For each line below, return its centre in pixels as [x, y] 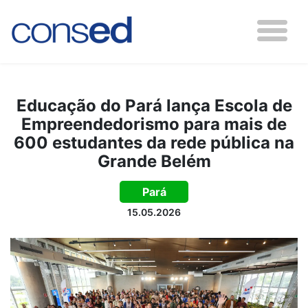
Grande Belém [154, 161]
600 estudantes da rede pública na [154, 143]
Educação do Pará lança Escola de [154, 106]
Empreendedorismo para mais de [154, 124]
